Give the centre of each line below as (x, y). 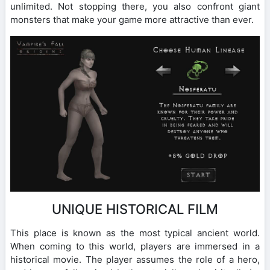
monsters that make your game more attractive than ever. (132, 19)
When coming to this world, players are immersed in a (135, 246)
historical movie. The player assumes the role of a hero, (135, 260)
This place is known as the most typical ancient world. (135, 233)
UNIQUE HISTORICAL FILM (135, 209)
